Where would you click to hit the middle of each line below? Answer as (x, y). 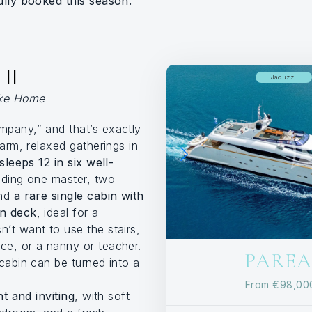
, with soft (102, 296)
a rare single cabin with (79, 196)
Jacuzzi (283, 77)
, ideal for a (68, 212)
